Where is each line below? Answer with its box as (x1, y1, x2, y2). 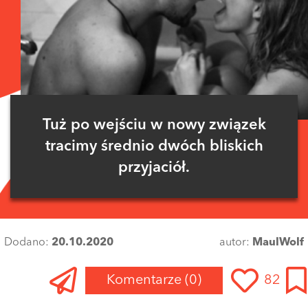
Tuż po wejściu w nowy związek (42, 117, 266, 133)
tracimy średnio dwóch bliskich (45, 138, 263, 154)
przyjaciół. (118, 159, 190, 175)
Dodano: (4, 237, 52, 249)
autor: (219, 237, 252, 249)
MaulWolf (252, 237, 304, 249)
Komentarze (107, 274, 185, 288)
